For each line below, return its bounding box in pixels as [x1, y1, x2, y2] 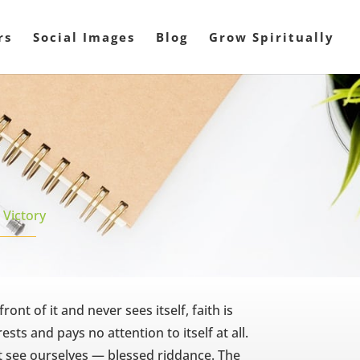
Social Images [33, 29, 135, 45]
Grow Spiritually [209, 29, 334, 45]
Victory [2, 207, 46, 225]
